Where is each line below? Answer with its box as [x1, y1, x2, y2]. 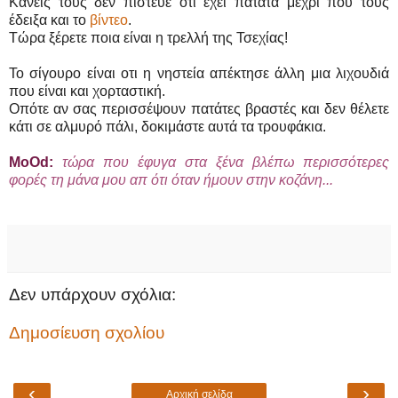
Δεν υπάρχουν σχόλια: [9, 284, 176, 304]
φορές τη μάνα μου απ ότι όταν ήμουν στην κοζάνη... [9, 171, 333, 187]
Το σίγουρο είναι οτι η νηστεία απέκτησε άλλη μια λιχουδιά [9, 65, 389, 81]
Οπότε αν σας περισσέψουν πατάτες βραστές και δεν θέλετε [9, 100, 389, 116]
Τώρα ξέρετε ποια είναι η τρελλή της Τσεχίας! [9, 29, 288, 45]
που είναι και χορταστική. [9, 83, 165, 99]
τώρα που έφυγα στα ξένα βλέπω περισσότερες [53, 154, 389, 170]
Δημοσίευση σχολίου [9, 323, 164, 343]
